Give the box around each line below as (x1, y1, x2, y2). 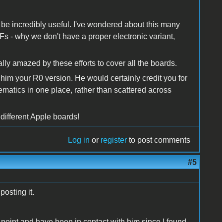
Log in (68, 135, 90, 144)
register (101, 135, 127, 144)
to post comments (127, 135, 191, 144)
